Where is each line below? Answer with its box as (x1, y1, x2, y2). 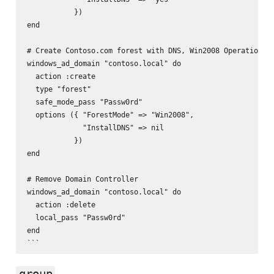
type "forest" (26, 84, 91, 94)
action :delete (26, 199, 95, 209)
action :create (26, 71, 95, 81)
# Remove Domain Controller (26, 174, 138, 183)
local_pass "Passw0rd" (26, 212, 125, 222)
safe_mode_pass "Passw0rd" (26, 97, 143, 106)
